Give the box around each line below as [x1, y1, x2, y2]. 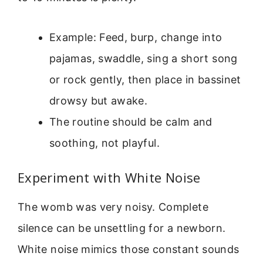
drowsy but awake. [49, 95, 148, 107]
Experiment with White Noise [18, 168, 201, 187]
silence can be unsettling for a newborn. [18, 222, 226, 235]
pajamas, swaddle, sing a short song [49, 52, 238, 65]
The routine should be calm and [49, 116, 213, 129]
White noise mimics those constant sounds [18, 243, 240, 256]
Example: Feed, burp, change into [49, 31, 222, 44]
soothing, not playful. [49, 137, 160, 150]
